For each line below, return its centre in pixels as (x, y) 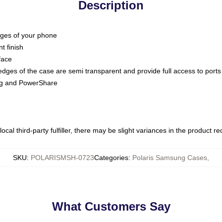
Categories (111, 158)
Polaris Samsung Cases (170, 158)
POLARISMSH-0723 (62, 158)
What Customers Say (111, 206)
